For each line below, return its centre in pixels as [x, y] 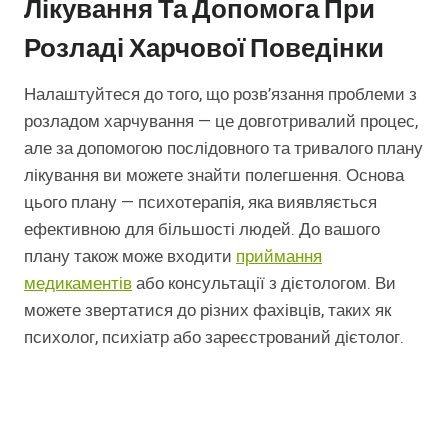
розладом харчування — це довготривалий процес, [221, 122]
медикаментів [78, 284]
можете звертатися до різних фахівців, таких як [207, 311]
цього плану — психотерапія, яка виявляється [200, 203]
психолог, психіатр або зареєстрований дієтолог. [214, 338]
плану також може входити [130, 257]
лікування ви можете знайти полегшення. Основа [214, 176]
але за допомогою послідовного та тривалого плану [223, 149]
